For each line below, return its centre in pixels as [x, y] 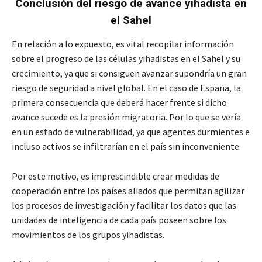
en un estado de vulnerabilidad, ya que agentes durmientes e [131, 131]
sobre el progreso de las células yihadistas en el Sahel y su [126, 58]
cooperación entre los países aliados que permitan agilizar [128, 190]
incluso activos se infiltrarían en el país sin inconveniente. [126, 146]
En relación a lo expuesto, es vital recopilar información [123, 44]
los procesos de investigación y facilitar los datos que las [124, 205]
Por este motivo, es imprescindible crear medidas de [116, 176]
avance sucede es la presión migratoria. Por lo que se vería [126, 117]
